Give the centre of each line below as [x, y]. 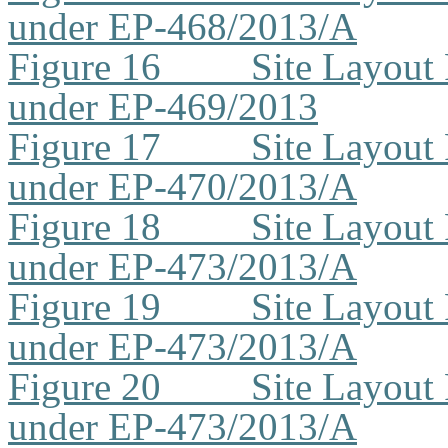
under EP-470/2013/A [182, 186]
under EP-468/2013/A [182, 26]
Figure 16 [84, 66]
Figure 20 [84, 386]
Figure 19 [84, 306]
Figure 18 [84, 226]
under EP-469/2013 [163, 106]
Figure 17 [84, 146]
